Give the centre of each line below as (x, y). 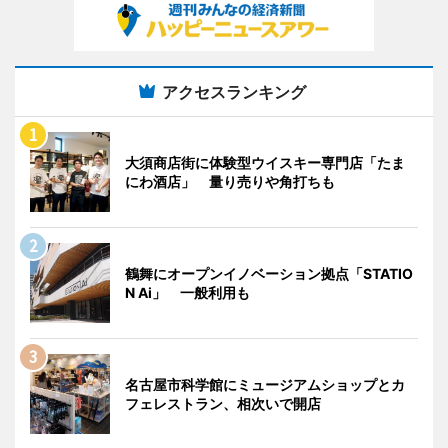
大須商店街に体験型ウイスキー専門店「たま (265, 162)
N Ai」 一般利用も (187, 292)
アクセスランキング (234, 92)
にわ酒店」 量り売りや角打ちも (230, 181)
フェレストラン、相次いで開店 (223, 403)
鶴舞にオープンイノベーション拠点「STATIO (269, 273)
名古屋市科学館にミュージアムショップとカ (265, 384)
